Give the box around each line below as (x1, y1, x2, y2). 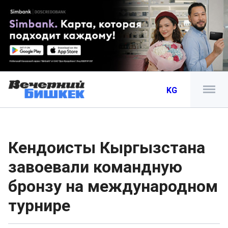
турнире (8, 196, 70, 215)
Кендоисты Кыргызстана (8, 138, 205, 157)
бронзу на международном (8, 177, 218, 196)
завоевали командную (8, 157, 182, 177)
